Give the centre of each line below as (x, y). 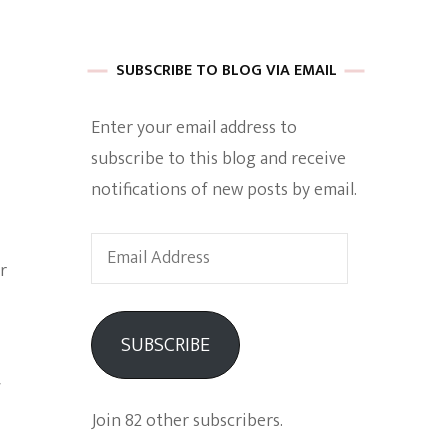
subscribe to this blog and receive (218, 159)
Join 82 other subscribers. (187, 421)
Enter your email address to (194, 128)
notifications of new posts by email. (224, 190)
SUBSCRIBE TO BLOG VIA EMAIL (226, 70)
